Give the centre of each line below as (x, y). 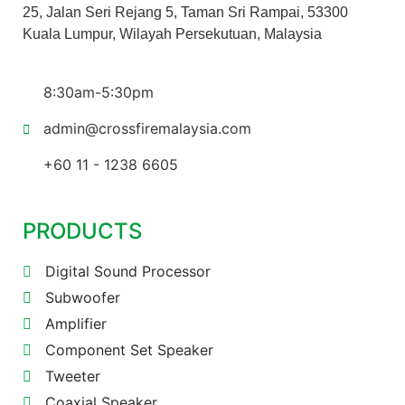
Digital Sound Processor (128, 271)
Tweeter (73, 376)
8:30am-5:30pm (98, 92)
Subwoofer (83, 297)
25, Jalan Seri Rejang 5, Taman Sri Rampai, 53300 (185, 12)
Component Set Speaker (129, 350)
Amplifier (76, 324)
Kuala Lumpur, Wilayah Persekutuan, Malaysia (172, 34)
